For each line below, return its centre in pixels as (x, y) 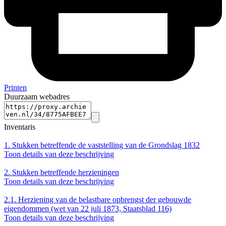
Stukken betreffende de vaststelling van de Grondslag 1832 (105, 145)
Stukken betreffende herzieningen (66, 173)
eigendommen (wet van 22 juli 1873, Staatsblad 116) (88, 209)
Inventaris (20, 127)
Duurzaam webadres (37, 97)
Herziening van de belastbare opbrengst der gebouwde (104, 200)
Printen (15, 88)
